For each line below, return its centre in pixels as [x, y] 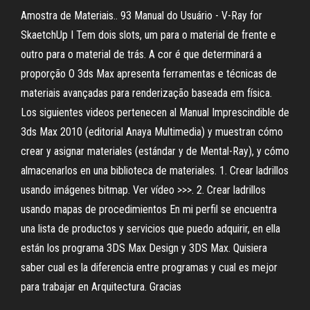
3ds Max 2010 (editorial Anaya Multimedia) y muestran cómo [152, 132]
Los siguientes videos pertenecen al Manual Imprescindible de [155, 112]
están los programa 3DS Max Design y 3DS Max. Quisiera [144, 248]
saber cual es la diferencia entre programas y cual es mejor [149, 267]
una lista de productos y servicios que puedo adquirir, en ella [151, 229]
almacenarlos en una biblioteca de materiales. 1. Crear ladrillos [155, 171]
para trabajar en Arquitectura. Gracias [101, 287]
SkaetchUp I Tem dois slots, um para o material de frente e [148, 35]
